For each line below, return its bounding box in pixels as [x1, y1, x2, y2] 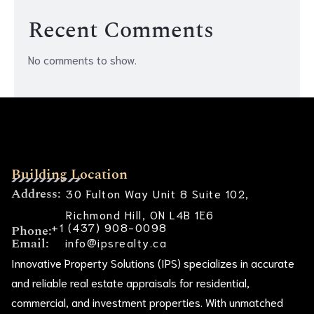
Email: [11, 234, 49, 254]
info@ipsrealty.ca [64, 235, 168, 250]
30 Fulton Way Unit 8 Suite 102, [66, 186, 250, 201]
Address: [11, 184, 61, 204]
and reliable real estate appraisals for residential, [11, 275, 250, 290]
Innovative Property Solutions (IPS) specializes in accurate [11, 255, 294, 271]
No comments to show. [28, 52, 137, 67]
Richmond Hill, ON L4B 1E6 [66, 207, 214, 222]
